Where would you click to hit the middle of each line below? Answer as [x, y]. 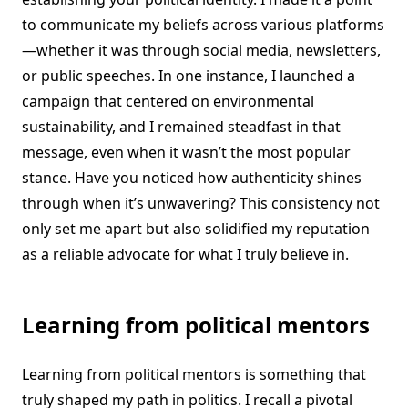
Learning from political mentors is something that [194, 375]
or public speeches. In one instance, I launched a [189, 76]
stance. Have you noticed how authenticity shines [192, 178]
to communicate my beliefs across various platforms [203, 25]
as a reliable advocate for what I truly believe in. [185, 255]
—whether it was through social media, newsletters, [201, 51]
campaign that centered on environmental [168, 102]
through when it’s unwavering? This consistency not [201, 204]
